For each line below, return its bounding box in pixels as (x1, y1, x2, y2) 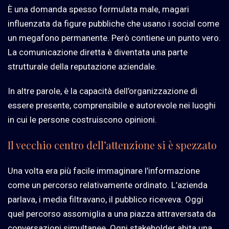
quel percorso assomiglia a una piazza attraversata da (8, 209, 216, 219)
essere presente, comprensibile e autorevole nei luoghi (8, 100, 216, 111)
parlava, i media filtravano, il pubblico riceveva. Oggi (8, 194, 203, 205)
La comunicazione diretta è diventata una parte (8, 47, 188, 58)
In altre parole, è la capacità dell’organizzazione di (8, 86, 197, 97)
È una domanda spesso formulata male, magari (8, 4, 189, 15)
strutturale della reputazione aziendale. (8, 61, 157, 72)
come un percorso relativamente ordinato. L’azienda (8, 180, 208, 191)
